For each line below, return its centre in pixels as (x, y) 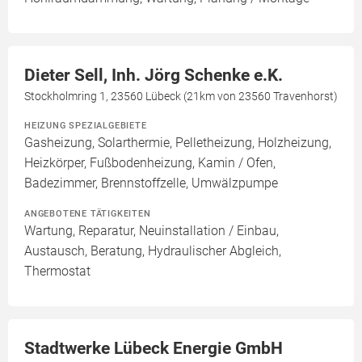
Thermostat (57, 271)
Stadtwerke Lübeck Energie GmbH (154, 349)
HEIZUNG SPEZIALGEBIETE (86, 126)
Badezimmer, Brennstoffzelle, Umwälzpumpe (151, 183)
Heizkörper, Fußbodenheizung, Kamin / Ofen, (150, 163)
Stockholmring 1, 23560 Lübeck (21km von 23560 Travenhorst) (181, 97)
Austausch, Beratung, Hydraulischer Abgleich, (153, 251)
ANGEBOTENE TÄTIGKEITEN (88, 214)
